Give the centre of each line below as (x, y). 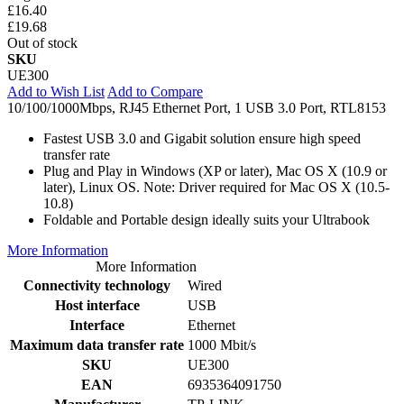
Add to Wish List (56, 91)
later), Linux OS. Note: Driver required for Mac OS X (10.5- (216, 187)
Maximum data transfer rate (97, 344)
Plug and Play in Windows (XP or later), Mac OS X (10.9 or (215, 170)
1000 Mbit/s (222, 344)
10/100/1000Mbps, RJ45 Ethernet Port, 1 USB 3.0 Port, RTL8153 (197, 107)
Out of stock (42, 42)
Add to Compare (155, 91)
